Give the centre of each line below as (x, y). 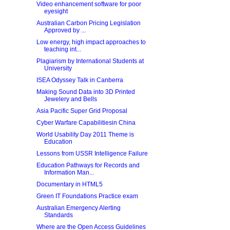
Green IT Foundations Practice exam (87, 196)
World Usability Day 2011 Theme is (85, 135)
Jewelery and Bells (70, 99)
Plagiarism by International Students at (90, 61)
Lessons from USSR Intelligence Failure (92, 154)
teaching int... (62, 49)
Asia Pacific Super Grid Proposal (82, 111)
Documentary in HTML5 (69, 184)
